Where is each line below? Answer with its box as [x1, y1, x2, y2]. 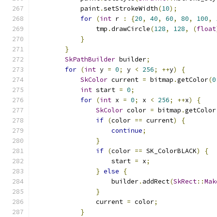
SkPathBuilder [65, 55, 115, 63]
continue [111, 126, 142, 135]
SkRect [173, 177, 197, 186]
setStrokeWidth [104, 4, 158, 13]
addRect [142, 177, 170, 186]
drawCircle [111, 25, 150, 33]
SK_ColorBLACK [142, 147, 197, 155]
